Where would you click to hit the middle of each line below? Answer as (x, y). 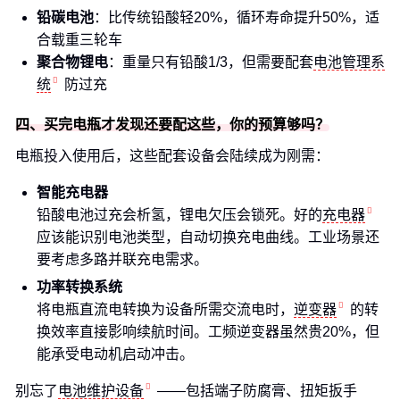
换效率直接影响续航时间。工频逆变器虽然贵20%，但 (208, 332)
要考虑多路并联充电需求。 (122, 259)
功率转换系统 (79, 287)
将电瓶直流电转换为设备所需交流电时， (165, 309)
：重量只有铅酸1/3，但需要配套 (211, 62)
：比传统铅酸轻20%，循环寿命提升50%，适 (237, 17)
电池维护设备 (101, 391)
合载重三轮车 (79, 40)
